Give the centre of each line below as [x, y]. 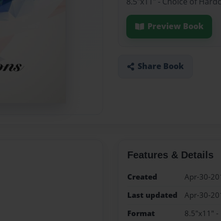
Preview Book [175, 26]
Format [141, 214]
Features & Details [170, 155]
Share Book [161, 66]
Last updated [152, 195]
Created [142, 177]
